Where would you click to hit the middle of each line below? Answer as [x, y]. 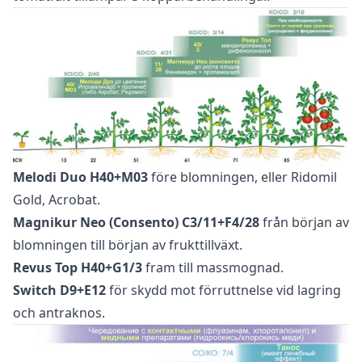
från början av [304, 223]
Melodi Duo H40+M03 [80, 177]
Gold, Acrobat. [57, 200]
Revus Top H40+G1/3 [78, 268]
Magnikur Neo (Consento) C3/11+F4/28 [136, 223]
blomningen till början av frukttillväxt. [128, 245]
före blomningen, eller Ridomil [242, 177]
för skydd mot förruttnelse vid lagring [223, 290]
